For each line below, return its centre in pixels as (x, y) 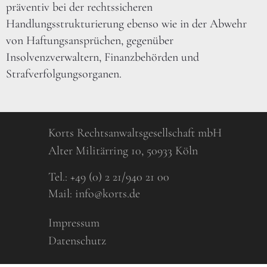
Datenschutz (77, 240)
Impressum (74, 223)
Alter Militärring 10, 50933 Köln (123, 151)
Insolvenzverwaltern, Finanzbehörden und (103, 58)
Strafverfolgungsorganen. (64, 74)
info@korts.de (108, 193)
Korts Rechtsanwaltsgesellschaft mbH (135, 133)
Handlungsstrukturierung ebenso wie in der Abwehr (126, 24)
